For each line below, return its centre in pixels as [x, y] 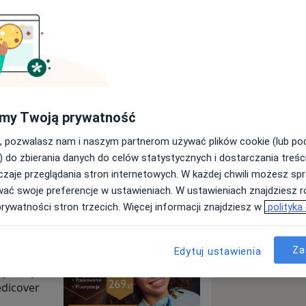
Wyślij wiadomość [99, 131]
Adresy [101, 185]
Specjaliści [28, 185]
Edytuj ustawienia [218, 251]
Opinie [165, 185]
